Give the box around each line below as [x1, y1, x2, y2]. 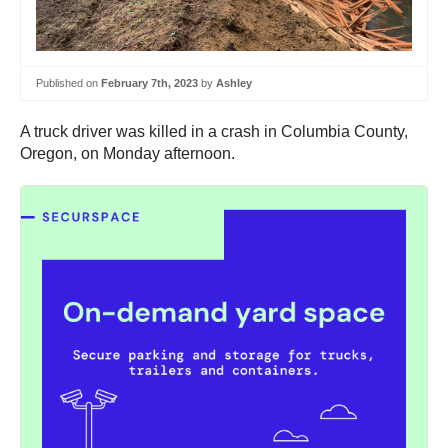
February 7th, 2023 [101, 77, 198, 89]
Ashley [216, 77, 252, 89]
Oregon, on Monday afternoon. [20, 144, 235, 162]
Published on [36, 77, 101, 89]
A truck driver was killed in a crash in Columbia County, [20, 122, 408, 140]
